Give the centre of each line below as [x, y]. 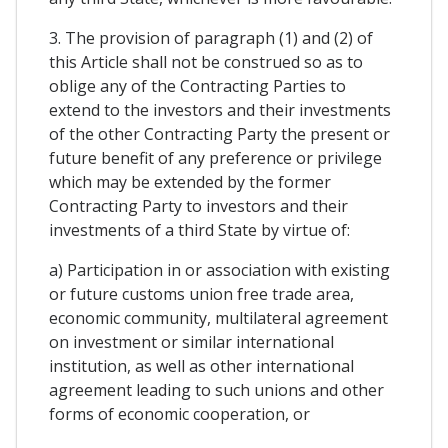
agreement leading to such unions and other [216, 390]
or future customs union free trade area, [201, 294]
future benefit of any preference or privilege [215, 158]
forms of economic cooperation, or [179, 414]
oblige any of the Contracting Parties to [197, 86]
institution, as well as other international [201, 366]
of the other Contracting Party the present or [219, 134]
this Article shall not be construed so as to [206, 62]
